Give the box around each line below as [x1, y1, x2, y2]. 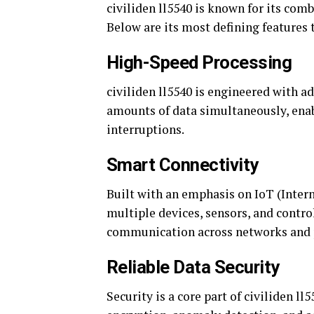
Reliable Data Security [107, 256, 280, 278]
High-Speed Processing [107, 51, 292, 73]
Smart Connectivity [107, 153, 259, 175]
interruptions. [107, 121, 184, 137]
